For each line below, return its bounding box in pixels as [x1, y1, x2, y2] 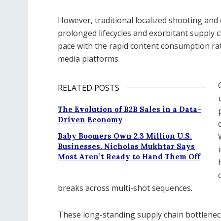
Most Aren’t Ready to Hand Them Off [58, 151, 200, 161]
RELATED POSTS [58, 82, 119, 93]
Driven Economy [58, 114, 123, 124]
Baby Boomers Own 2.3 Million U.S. [58, 131, 192, 141]
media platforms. [58, 53, 120, 64]
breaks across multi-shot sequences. [58, 182, 192, 193]
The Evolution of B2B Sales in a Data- [58, 104, 201, 114]
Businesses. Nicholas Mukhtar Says [58, 141, 195, 151]
